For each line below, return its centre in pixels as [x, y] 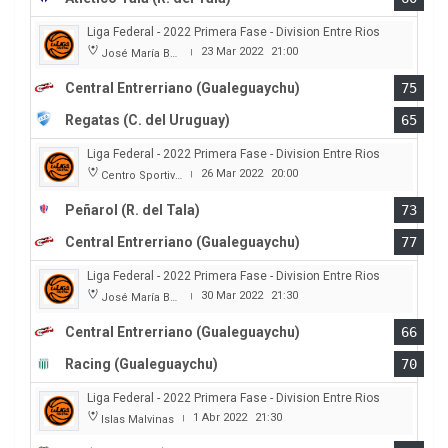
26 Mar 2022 [232, 174]
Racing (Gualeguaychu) [141, 364]
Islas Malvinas [137, 420]
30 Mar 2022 [232, 296]
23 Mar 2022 [232, 52]
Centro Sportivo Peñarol [138, 176]
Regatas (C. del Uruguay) [147, 120]
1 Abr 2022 [220, 418]
